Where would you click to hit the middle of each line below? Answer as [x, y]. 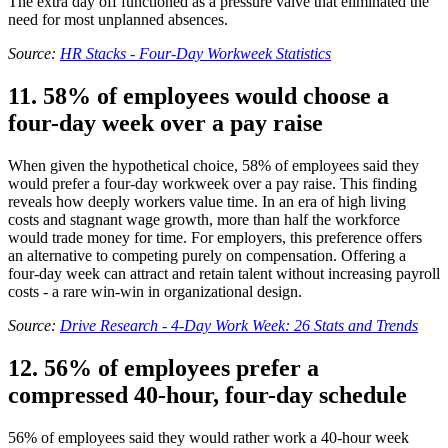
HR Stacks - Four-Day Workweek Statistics [195, 54]
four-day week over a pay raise [165, 122]
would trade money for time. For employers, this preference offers [215, 237]
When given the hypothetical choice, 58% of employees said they [213, 165]
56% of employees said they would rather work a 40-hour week [208, 437]
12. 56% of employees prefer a [163, 367]
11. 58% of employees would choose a [198, 95]
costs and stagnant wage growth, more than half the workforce [204, 219]
